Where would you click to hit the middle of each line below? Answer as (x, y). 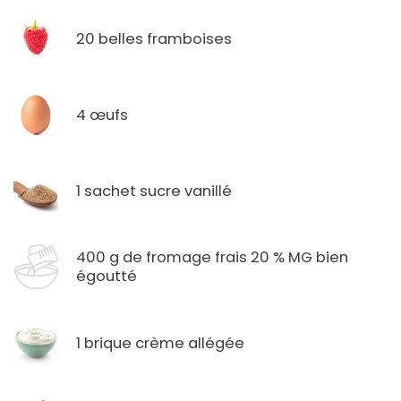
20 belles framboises (154, 38)
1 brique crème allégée (160, 343)
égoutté (107, 277)
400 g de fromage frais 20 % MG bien (212, 258)
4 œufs (102, 115)
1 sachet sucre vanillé (154, 191)
